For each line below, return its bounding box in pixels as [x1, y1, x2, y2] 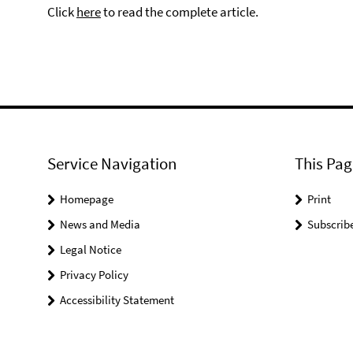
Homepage [60, 191, 113, 206]
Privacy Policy [60, 267, 128, 282]
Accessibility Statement [60, 292, 174, 307]
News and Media [60, 217, 140, 232]
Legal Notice [60, 242, 121, 257]
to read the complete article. [101, 3, 258, 20]
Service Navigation [47, 153, 176, 174]
